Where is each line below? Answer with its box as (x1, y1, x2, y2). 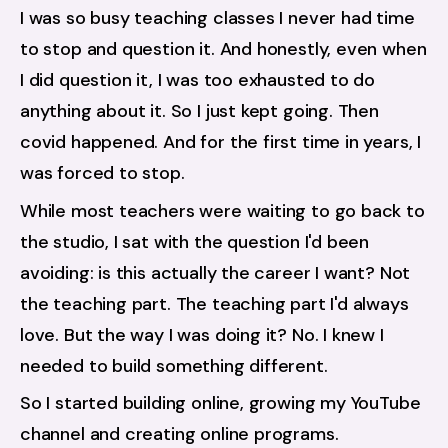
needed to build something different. (20, 353, 328, 378)
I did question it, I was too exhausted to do (20, 67, 376, 92)
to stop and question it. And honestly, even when (20, 36, 427, 61)
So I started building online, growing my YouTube (20, 391, 421, 416)
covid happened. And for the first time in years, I (20, 129, 422, 154)
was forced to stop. (20, 160, 185, 185)
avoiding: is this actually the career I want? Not (20, 260, 411, 285)
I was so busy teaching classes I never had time (20, 5, 415, 30)
